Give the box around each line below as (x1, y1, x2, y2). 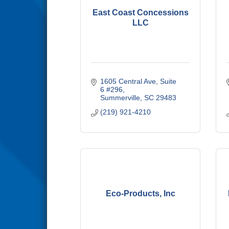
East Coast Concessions (92, 8, 189, 17)
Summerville (100, 94, 140, 102)
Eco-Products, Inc (105, 189, 175, 198)
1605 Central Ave (100, 77, 156, 85)
